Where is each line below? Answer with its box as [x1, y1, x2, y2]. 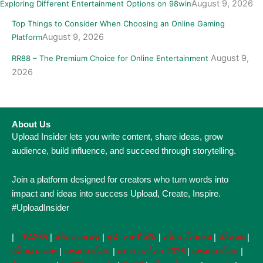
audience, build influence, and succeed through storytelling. [12, 146, 236, 156]
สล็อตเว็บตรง [163, 232, 211, 242]
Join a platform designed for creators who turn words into [12, 175, 228, 185]
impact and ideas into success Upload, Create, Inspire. [12, 189, 221, 199]
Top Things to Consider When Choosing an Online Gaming [11, 19, 225, 29]
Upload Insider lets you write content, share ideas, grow [12, 131, 223, 141]
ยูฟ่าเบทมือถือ [107, 232, 159, 242]
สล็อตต [218, 232, 245, 242]
